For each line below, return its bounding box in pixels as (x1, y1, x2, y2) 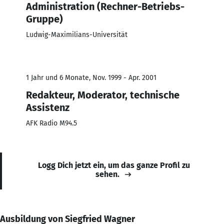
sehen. (95, 169, 119, 179)
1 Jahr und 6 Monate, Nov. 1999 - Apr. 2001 (26, 73, 156, 82)
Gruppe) (26, 12, 63, 25)
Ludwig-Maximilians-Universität (26, 30, 127, 39)
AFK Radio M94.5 (26, 118, 77, 127)
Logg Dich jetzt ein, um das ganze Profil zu (38, 160, 190, 170)
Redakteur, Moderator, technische (26, 88, 179, 101)
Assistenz (26, 101, 69, 113)
